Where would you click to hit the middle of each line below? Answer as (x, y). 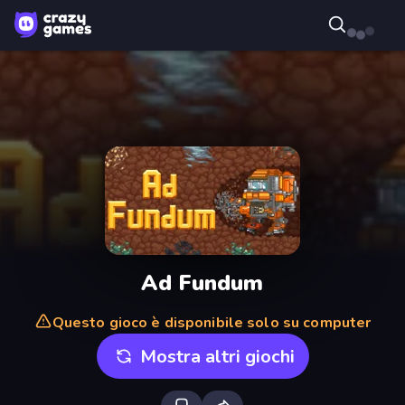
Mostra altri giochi (217, 356)
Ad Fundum (202, 283)
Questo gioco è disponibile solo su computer (212, 323)
